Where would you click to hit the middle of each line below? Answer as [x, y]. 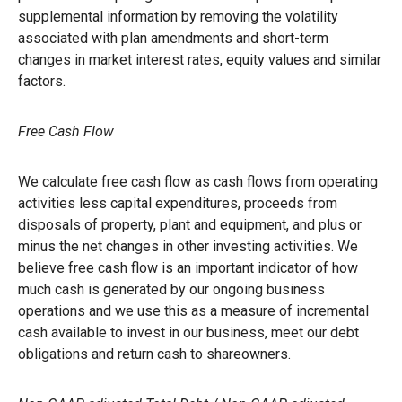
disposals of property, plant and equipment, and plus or [190, 224]
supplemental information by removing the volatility [178, 16]
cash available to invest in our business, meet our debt [188, 332]
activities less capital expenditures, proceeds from [178, 203]
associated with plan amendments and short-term [173, 38]
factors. [42, 81]
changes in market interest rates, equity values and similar [200, 59]
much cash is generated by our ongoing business [171, 289]
